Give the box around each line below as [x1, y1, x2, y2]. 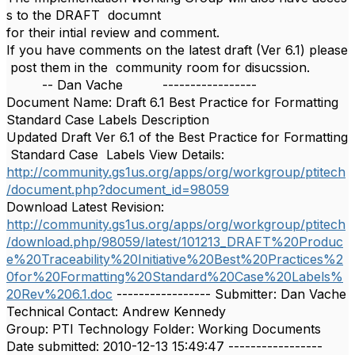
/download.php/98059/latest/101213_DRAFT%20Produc [6, 234, 343, 250]
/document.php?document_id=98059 [6, 181, 229, 197]
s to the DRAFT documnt [6, 7, 165, 23]
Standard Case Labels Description [6, 112, 209, 128]
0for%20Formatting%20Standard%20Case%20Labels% [6, 269, 343, 284]
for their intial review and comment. [6, 25, 231, 40]
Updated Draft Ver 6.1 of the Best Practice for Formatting [6, 129, 348, 145]
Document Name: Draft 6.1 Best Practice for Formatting [6, 94, 342, 110]
